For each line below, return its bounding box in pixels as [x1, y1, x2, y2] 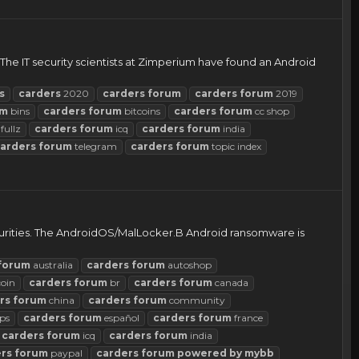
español [102, 311, 139, 324]
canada [212, 276, 248, 288]
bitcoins [122, 104, 160, 117]
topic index [209, 139, 261, 152]
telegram [72, 139, 117, 152]
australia [30, 258, 73, 271]
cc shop [252, 104, 289, 117]
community [167, 293, 225, 306]
